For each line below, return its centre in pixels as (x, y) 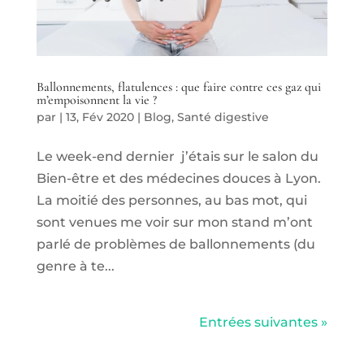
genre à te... (75, 266)
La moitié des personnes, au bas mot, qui (171, 201)
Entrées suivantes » (264, 323)
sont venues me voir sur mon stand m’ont (174, 223)
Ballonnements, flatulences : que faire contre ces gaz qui (178, 87)
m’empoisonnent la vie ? (96, 100)
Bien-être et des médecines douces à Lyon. (178, 179)
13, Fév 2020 (100, 117)
